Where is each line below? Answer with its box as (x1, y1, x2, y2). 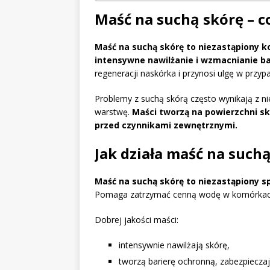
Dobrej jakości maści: (95, 214, 178, 226)
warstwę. (95, 106, 132, 118)
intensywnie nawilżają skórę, (119, 239, 230, 251)
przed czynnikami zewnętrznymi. (95, 119, 237, 131)
